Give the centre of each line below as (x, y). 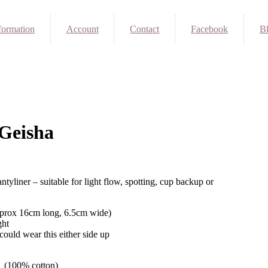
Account (82, 29)
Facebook (210, 29)
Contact (145, 29)
